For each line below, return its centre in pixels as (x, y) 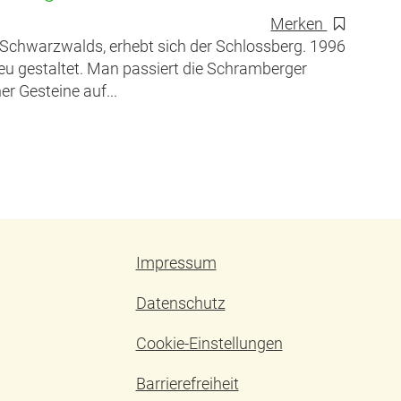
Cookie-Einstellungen (209, 344)
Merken (299, 24)
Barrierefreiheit (187, 384)
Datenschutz (180, 303)
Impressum (176, 263)
